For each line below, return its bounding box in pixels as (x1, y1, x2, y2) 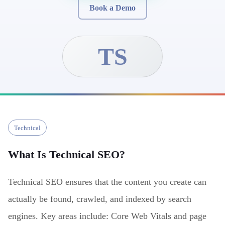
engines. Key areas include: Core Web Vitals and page (8, 211, 206, 221)
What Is (8, 148, 49, 161)
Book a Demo (89, 4, 136, 12)
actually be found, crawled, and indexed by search (8, 194, 191, 204)
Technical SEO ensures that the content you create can (8, 177, 206, 187)
